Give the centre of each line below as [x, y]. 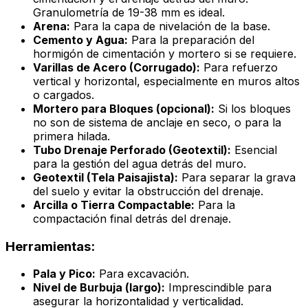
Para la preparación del [191, 40]
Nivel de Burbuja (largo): [99, 288]
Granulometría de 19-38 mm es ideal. [129, 12]
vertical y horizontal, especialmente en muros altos [166, 81]
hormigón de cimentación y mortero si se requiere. [165, 53]
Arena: [52, 26]
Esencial [254, 150]
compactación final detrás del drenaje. [132, 218]
